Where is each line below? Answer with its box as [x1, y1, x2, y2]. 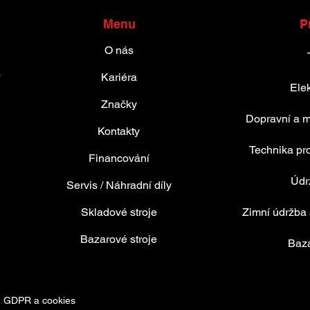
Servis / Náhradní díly [66, 179, 172, 192]
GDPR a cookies [3, 295, 75, 306]
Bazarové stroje [80, 232, 157, 246]
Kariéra [100, 71, 137, 84]
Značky [100, 98, 137, 111]
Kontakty [98, 125, 140, 138]
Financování [88, 152, 149, 165]
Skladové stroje [80, 206, 157, 219]
